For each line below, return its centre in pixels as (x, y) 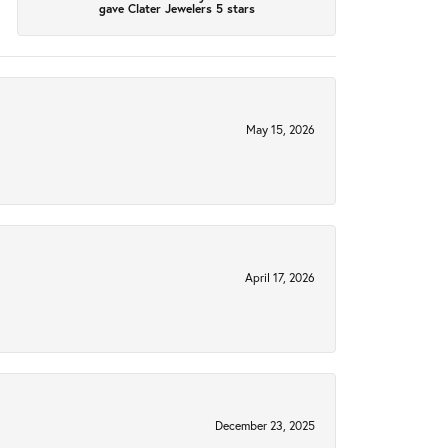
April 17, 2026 (280, 277)
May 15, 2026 (280, 129)
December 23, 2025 (265, 425)
